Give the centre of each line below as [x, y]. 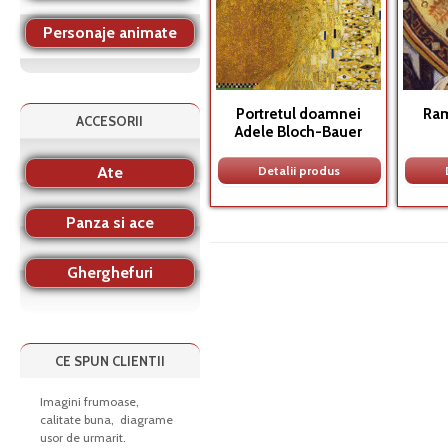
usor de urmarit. [83, 437]
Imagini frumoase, [89, 401]
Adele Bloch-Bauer [298, 132]
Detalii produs [299, 170]
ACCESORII [110, 121]
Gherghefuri [110, 272]
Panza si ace [110, 222]
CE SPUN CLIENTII [110, 361]
